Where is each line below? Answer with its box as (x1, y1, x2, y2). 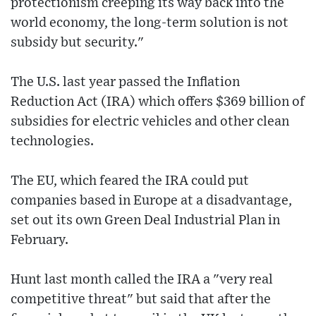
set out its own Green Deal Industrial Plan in (11, 213, 280, 227)
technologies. (11, 134, 94, 148)
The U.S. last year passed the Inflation (11, 75, 240, 89)
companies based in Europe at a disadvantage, (11, 193, 292, 207)
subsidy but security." (11, 35, 144, 49)
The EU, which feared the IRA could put (11, 174, 249, 188)
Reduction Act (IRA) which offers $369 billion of (11, 95, 305, 109)
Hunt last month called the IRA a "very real (11, 272, 273, 286)
